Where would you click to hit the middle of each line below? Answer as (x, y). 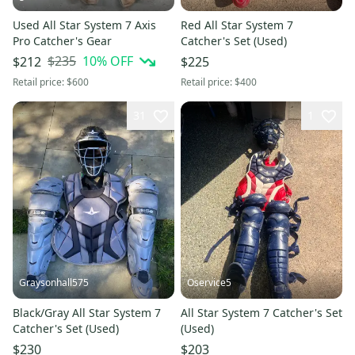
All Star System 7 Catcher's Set (261, 313)
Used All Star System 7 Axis (84, 25)
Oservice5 (209, 283)
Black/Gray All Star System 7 (87, 313)
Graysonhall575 (54, 283)
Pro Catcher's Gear (62, 40)
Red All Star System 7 (237, 25)
